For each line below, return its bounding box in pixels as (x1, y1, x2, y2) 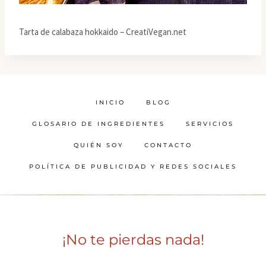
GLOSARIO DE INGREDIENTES (32, 119, 165, 128)
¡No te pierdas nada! (62, 230, 204, 248)
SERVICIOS (186, 119, 234, 128)
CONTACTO (144, 141, 192, 149)
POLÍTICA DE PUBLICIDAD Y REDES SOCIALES (29, 162, 237, 170)
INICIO (95, 98, 125, 106)
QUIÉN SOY (74, 141, 123, 149)
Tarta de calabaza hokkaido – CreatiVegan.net (19, 26, 186, 37)
